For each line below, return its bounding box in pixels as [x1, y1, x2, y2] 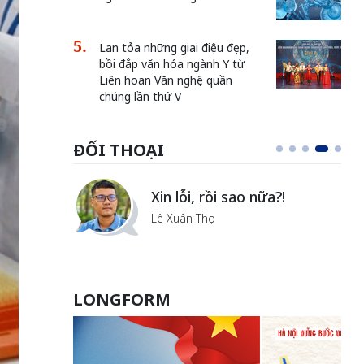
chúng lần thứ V [98, 89, 181, 104]
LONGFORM [72, 288, 171, 310]
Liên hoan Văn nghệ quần [98, 72, 232, 88]
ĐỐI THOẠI [72, 139, 164, 161]
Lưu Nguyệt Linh [150, 220, 236, 236]
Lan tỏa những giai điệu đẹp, [98, 40, 249, 55]
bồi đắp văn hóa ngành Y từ [98, 56, 245, 71]
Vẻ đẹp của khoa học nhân [150, 176, 330, 196]
